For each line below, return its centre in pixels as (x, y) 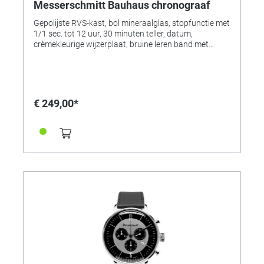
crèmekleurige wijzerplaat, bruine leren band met (82, 44)
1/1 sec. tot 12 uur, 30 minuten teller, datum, (113, 33)
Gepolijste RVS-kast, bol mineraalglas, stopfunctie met (132, 23)
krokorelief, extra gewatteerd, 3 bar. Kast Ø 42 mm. (190, 55)
